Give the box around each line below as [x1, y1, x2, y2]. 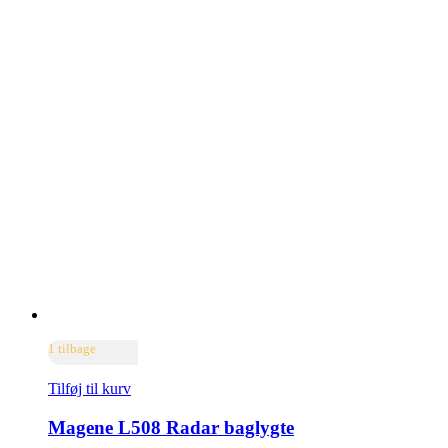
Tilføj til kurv [48, 380, 131, 398]
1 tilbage [48, 341, 96, 357]
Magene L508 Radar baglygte [48, 416, 294, 438]
